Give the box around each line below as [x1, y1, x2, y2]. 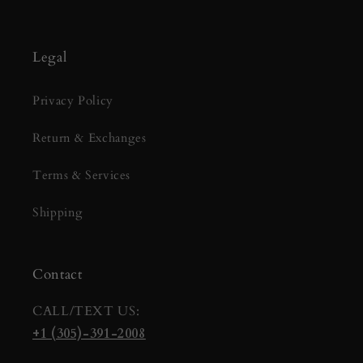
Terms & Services [32, 167, 131, 184]
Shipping [32, 204, 83, 221]
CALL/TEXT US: [32, 301, 140, 320]
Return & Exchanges [32, 130, 147, 147]
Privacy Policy [32, 92, 113, 109]
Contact [32, 264, 83, 284]
